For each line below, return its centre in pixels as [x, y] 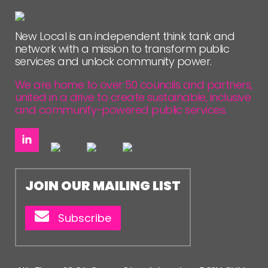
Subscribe [85, 218]
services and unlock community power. [113, 61]
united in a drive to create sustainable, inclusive [133, 97]
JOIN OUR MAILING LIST [103, 186]
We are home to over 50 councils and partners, [134, 85]
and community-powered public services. [121, 110]
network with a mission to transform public [122, 49]
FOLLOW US [70, 12]
